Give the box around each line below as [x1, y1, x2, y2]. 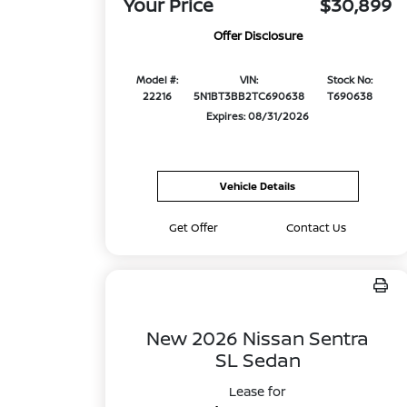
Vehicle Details [220, 179, 296, 193]
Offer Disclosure [213, 27, 303, 45]
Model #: [135, 73, 178, 87]
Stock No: [327, 73, 373, 87]
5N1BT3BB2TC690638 [193, 89, 304, 104]
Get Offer [169, 220, 219, 235]
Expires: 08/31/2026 [206, 109, 310, 124]
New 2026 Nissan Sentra [146, 325, 370, 351]
